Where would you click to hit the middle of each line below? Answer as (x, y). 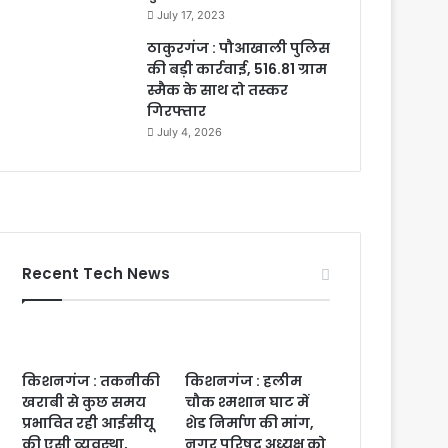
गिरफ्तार (177, 111)
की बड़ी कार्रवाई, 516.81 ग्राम (237, 69)
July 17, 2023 (191, 15)
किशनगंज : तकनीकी (91, 381)
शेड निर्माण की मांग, (250, 423)
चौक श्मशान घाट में (247, 402)
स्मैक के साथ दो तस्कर (218, 90)
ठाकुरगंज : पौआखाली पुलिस (239, 48)
